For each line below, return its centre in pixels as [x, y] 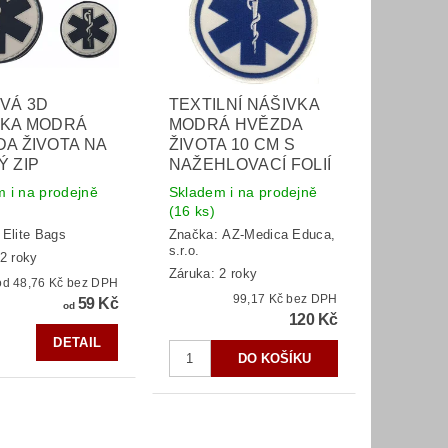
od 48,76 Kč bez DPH [93, 282]
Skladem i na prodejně [243, 191]
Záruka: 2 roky [213, 273]
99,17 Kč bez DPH [312, 298]
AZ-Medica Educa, [279, 235]
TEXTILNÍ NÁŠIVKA [243, 104]
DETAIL [77, 342]
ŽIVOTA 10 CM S [232, 144]
